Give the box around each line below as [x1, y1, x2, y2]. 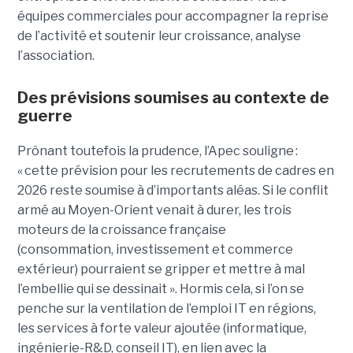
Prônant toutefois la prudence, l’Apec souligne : [17, 143, 298, 158]
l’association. [17, 47, 95, 63]
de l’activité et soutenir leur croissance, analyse [17, 28, 301, 43]
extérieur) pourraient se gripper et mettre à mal [17, 261, 305, 277]
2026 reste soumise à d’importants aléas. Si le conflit [17, 182, 329, 198]
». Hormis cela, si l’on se [169, 281, 304, 296]
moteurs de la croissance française [17, 221, 226, 237]
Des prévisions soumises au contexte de [17, 87, 329, 107]
